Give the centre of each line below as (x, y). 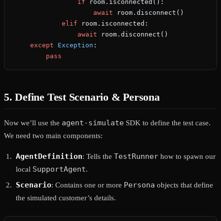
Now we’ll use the (33, 123)
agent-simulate (93, 123)
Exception (74, 45)
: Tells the (98, 157)
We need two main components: (53, 136)
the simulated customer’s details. (66, 198)
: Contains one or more (88, 185)
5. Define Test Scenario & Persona (82, 97)
